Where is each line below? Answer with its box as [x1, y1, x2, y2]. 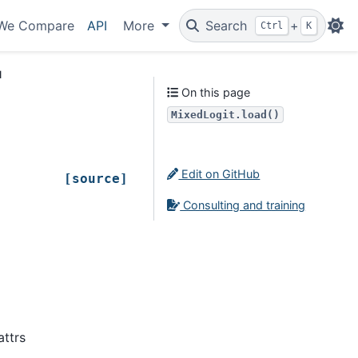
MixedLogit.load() [171, 109, 280, 121]
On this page [178, 86, 251, 99]
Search [205, 18, 248, 34]
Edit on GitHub [178, 167, 261, 181]
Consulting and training [180, 198, 306, 212]
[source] [64, 171, 128, 187]
